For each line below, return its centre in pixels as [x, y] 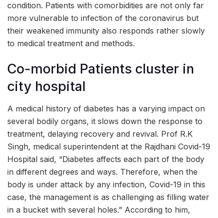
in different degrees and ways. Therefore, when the [102, 172]
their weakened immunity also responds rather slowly [106, 30]
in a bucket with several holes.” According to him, [99, 210]
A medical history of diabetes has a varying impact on [106, 109]
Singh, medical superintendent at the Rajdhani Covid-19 [109, 146]
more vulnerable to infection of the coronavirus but [103, 18]
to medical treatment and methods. [71, 43]
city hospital [46, 87]
